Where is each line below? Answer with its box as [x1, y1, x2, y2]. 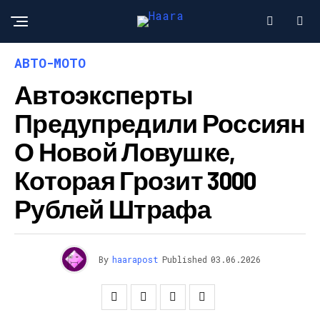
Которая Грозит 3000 [14, 164, 256, 195]
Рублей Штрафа [14, 193, 211, 224]
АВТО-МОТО [14, 54, 86, 71]
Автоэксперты [14, 79, 194, 109]
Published [161, 254, 207, 265]
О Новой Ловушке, [14, 136, 236, 166]
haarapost [111, 254, 159, 265]
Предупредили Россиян [14, 107, 306, 138]
